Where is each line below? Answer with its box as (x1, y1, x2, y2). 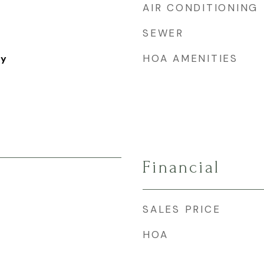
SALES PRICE (143, 203, 221, 216)
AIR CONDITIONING (143, 1, 258, 14)
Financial (143, 158, 220, 177)
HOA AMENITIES (143, 52, 238, 65)
